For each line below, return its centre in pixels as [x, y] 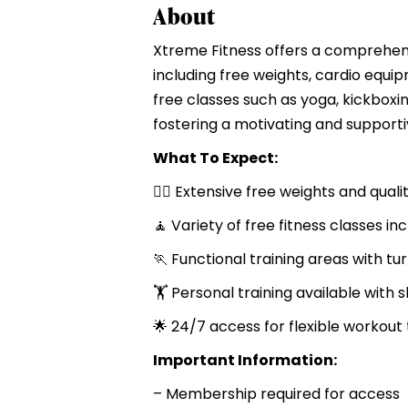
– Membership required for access [276, 393]
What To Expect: [215, 158]
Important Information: [245, 360]
